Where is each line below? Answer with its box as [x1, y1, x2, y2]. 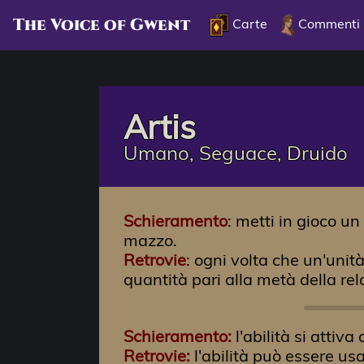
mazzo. [123, 230, 177, 250]
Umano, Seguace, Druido [123, 141, 348, 165]
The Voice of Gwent [13, 15, 190, 36]
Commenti [295, 15, 361, 32]
